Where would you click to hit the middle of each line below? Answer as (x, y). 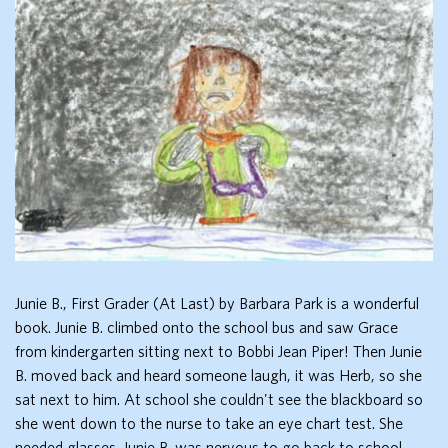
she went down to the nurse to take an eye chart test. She (209, 423)
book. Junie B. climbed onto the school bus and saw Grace (206, 327)
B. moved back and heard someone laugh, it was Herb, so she (218, 375)
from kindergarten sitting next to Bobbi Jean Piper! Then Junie (218, 351)
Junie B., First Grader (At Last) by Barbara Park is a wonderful (217, 303)
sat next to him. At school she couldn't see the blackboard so (219, 399)
